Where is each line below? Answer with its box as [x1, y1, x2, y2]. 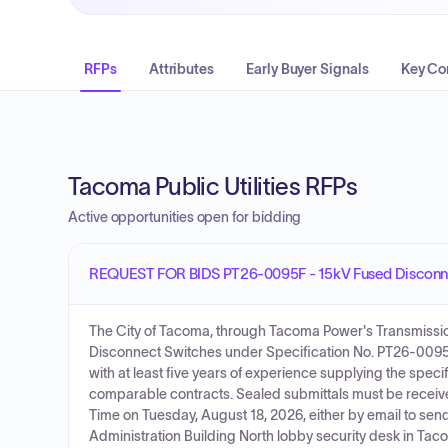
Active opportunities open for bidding [68, 209, 302, 225]
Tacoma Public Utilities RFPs [68, 173, 358, 200]
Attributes [148, 61, 215, 77]
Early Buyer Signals [246, 61, 369, 77]
